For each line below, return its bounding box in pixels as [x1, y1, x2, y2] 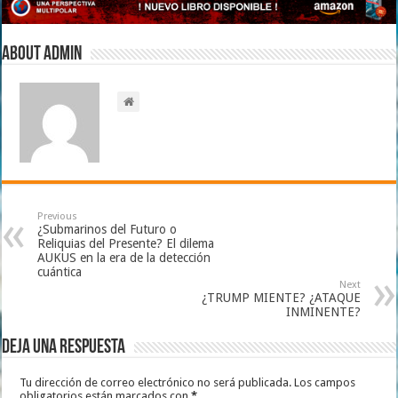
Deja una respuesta [2, 337, 126, 358]
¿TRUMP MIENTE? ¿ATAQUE [201, 290, 361, 305]
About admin [2, 44, 83, 65]
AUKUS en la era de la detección [37, 250, 211, 265]
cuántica [37, 264, 83, 279]
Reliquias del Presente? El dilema [37, 235, 215, 251]
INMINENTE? [285, 304, 361, 319]
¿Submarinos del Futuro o [37, 221, 178, 236]
